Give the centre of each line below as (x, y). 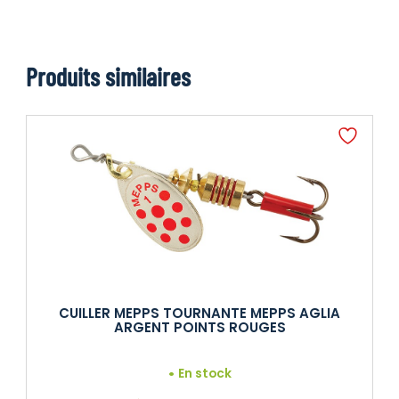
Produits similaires (108, 77)
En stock (205, 373)
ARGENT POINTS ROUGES (199, 328)
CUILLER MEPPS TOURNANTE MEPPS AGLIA (199, 313)
